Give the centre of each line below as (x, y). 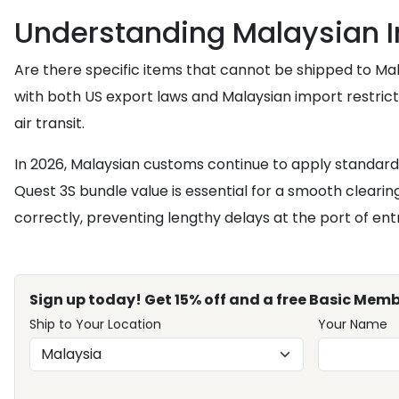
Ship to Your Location (95, 324)
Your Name (352, 324)
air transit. (49, 123)
